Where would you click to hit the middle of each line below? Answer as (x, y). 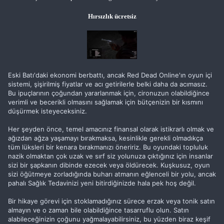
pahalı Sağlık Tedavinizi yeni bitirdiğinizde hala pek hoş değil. (102, 183)
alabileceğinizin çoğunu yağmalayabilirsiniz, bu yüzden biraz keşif (109, 219)
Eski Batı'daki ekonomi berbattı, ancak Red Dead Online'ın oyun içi (110, 75)
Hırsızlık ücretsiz (112, 16)
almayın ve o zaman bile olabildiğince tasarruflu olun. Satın (98, 210)
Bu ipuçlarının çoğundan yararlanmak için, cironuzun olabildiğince (109, 93)
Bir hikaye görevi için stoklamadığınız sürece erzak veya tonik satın (111, 201)
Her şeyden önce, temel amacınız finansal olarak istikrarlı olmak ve (111, 129)
